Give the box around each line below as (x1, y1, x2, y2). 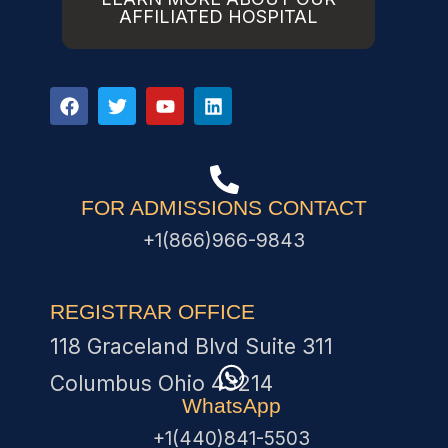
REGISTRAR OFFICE (50, 300, 255, 324)
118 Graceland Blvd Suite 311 (50, 334, 333, 360)
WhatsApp (181, 394, 281, 418)
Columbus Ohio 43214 (50, 371, 273, 397)
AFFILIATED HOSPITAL (118, 6, 318, 28)
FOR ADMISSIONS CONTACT (81, 196, 367, 220)
